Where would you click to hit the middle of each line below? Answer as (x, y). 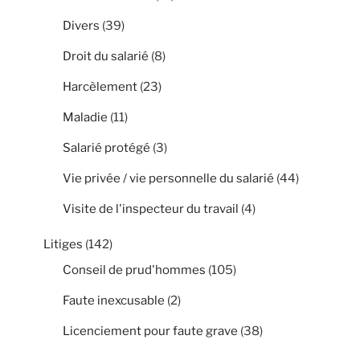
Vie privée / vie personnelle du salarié (168, 178)
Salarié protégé (106, 147)
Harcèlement (100, 86)
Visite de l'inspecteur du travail (151, 209)
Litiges (63, 245)
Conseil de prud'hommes (134, 270)
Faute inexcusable (114, 300)
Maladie (85, 117)
